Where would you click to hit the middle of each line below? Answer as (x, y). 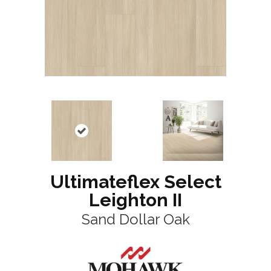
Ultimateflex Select (135, 182)
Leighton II (135, 200)
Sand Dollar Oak (135, 220)
